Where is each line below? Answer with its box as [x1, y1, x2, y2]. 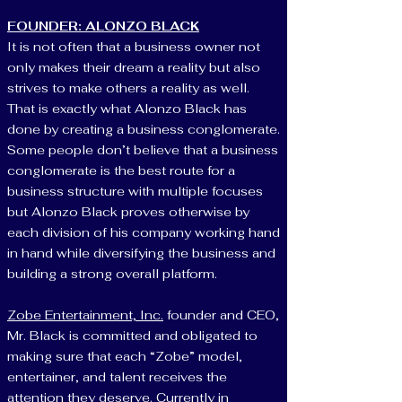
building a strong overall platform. [7, 266, 221, 282]
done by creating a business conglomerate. [7, 121, 280, 137]
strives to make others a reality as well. [7, 80, 249, 96]
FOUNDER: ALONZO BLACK [7, 18, 199, 34]
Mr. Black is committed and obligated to [7, 328, 258, 344]
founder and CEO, [163, 307, 279, 323]
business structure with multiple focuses [7, 183, 263, 199]
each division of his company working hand [7, 224, 280, 240]
